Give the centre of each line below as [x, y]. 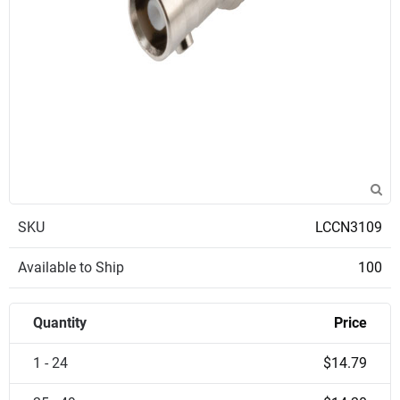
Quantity [60, 323]
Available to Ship [71, 267]
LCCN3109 [349, 227]
